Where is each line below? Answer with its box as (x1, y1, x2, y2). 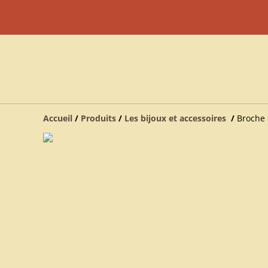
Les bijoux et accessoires (124, 112, 229, 124)
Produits (81, 112, 116, 124)
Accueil (43, 112, 72, 124)
